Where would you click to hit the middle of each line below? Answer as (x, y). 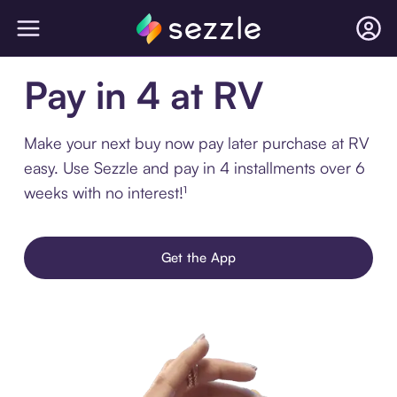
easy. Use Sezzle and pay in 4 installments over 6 (194, 167)
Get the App (198, 257)
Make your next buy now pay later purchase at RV (196, 143)
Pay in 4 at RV (143, 95)
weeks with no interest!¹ (105, 192)
